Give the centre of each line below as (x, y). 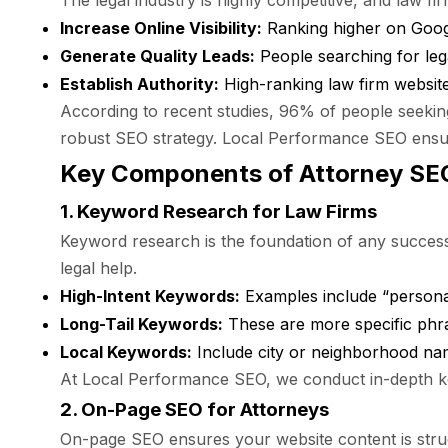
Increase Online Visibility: (161, 28)
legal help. (98, 268)
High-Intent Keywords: (150, 296)
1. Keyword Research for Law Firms (218, 211)
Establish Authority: (139, 84)
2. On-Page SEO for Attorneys (194, 409)
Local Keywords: (126, 352)
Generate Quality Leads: (157, 56)
